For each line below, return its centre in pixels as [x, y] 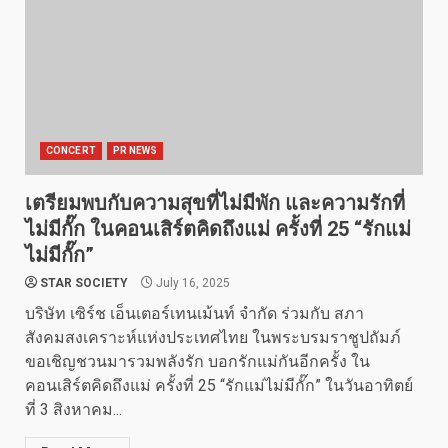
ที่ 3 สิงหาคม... [73, 409]
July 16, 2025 [191, 283]
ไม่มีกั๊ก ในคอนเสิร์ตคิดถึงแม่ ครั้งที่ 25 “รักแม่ [218, 229]
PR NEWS [135, 150]
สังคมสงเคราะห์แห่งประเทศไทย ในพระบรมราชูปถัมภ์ [213, 337]
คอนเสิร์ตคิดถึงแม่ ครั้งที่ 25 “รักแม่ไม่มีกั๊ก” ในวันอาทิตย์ [219, 385]
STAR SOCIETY [84, 283]
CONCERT [71, 150]
